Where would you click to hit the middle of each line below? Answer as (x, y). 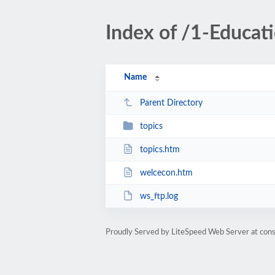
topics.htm (160, 149)
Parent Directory (171, 103)
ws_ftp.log (159, 196)
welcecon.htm (166, 173)
